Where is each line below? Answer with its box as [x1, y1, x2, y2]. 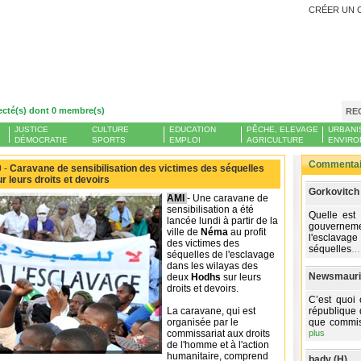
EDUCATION [169, 125, 216, 134]
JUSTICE [15, 125, 48, 134]
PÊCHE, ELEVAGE [247, 125, 318, 134]
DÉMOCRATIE [15, 135, 68, 144]
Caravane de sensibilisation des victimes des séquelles [7, 163, 264, 174]
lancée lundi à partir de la [167, 215, 278, 226]
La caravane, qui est [167, 305, 255, 317]
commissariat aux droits [167, 328, 270, 339]
